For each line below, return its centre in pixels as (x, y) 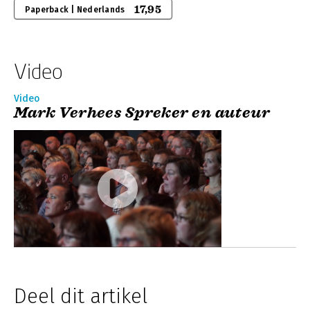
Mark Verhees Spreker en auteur (142, 112)
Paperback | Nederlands (75, 10)
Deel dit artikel (81, 296)
